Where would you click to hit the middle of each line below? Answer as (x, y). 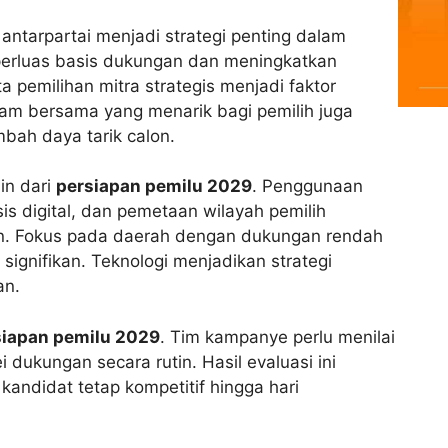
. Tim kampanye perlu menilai (277, 336)
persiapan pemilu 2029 (154, 186)
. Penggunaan (307, 186)
